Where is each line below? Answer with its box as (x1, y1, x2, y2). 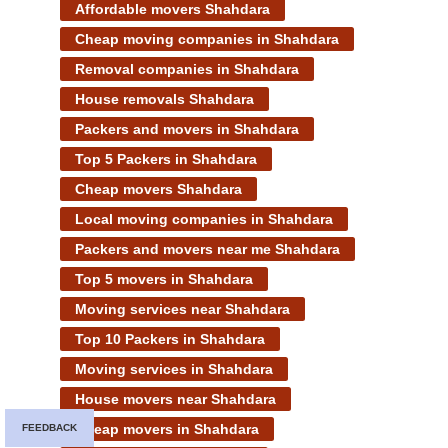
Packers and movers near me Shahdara (75, 240, 340, 257)
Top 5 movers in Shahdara (75, 270, 253, 287)
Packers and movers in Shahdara (75, 120, 299, 137)
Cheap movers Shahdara (75, 180, 242, 197)
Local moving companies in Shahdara (75, 210, 333, 227)
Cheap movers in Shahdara (75, 420, 259, 437)
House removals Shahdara (75, 90, 254, 107)
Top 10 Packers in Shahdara (75, 330, 265, 347)
